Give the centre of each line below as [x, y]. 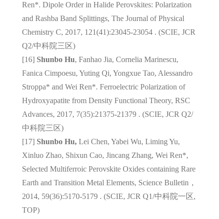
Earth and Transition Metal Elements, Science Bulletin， [109, 182]
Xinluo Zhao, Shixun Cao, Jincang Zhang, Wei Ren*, [105, 155]
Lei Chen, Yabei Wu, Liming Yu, [128, 141]
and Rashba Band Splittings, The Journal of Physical [103, 18]
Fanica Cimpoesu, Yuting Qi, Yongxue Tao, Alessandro [107, 73]
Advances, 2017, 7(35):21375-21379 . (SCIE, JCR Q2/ [107, 114]
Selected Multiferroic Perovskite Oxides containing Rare [109, 169]
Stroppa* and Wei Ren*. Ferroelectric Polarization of [103, 87]
